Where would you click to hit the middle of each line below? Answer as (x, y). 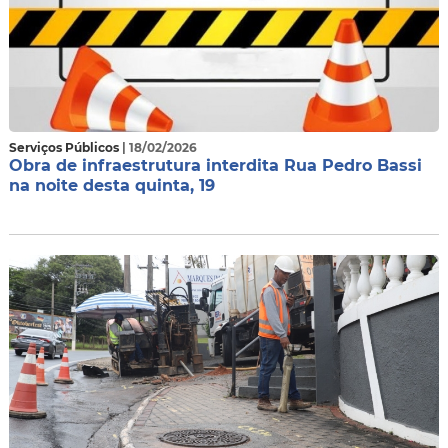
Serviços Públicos (65, 147)
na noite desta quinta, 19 (111, 185)
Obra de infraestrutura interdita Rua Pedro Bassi (215, 165)
